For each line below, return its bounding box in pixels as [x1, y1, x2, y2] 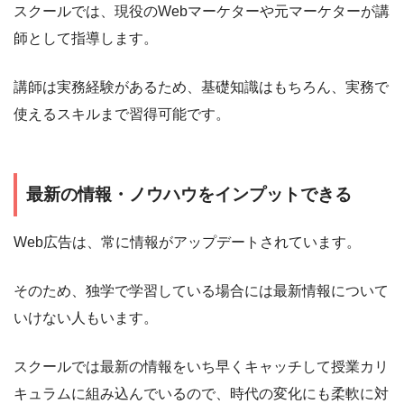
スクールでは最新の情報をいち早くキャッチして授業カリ [14, 358, 389, 374]
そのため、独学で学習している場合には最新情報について [14, 282, 389, 298]
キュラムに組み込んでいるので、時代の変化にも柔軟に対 [14, 385, 389, 401]
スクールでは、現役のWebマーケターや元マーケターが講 [14, 4, 390, 20]
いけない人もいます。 [14, 309, 158, 326]
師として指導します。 [14, 31, 158, 47]
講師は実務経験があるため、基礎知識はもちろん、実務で [14, 79, 389, 96]
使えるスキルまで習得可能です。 [14, 106, 230, 123]
